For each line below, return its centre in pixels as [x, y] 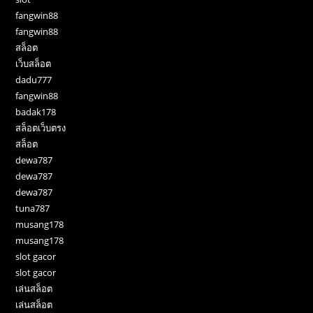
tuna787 [33, 209]
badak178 [36, 112]
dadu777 [34, 80]
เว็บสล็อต [34, 64]
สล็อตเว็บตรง [41, 128]
